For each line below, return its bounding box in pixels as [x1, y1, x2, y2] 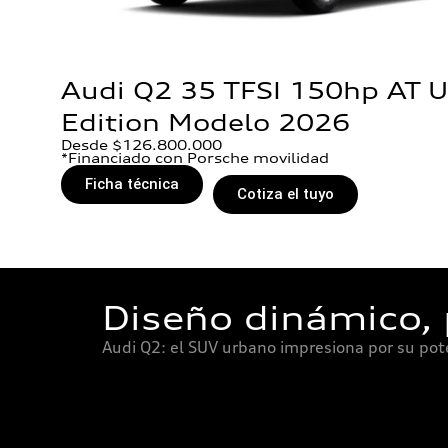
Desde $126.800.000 [61, 136, 222, 153]
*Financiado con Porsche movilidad [61, 149, 329, 166]
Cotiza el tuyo [237, 184, 334, 203]
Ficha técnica [85, 174, 179, 193]
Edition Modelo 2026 [61, 107, 350, 137]
